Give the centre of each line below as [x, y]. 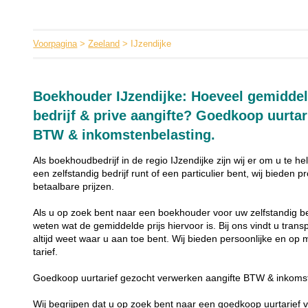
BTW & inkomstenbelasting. [124, 135]
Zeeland [104, 44]
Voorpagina [55, 44]
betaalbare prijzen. [74, 186]
